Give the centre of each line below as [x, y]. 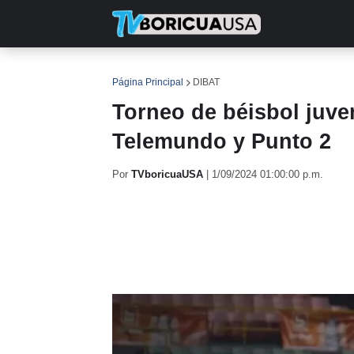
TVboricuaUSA [167, 174]
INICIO [141, 71]
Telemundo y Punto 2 [222, 141]
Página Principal [148, 82]
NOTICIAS [208, 71]
